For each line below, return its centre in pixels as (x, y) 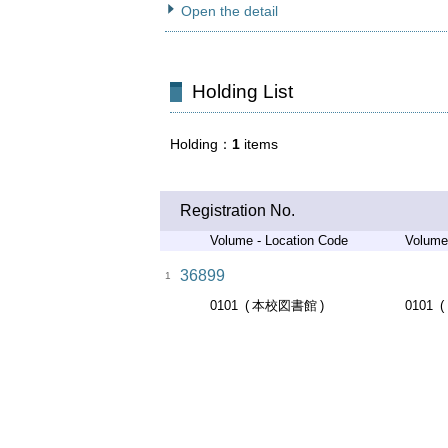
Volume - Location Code (279, 240)
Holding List (242, 91)
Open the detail (229, 11)
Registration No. (237, 210)
